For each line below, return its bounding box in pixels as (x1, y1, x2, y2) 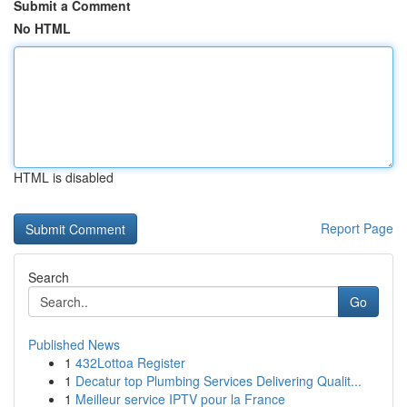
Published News (28, 335, 120, 353)
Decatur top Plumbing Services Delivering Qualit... (75, 372, 362, 390)
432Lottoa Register (75, 353, 185, 372)
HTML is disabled (14, 168, 114, 186)
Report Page (321, 219, 393, 237)
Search (28, 268, 69, 286)
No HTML (14, 19, 71, 37)
